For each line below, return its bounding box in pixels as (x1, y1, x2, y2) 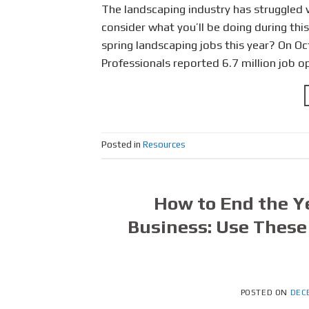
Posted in (101, 139, 143, 150)
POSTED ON (240, 288, 290, 298)
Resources (143, 139, 186, 150)
